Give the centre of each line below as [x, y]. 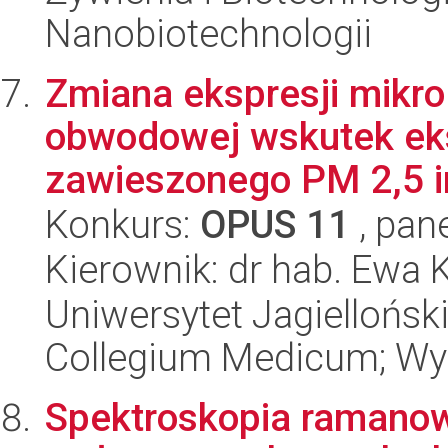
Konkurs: [122, 224]
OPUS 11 [275, 224]
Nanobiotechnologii [208, 33]
